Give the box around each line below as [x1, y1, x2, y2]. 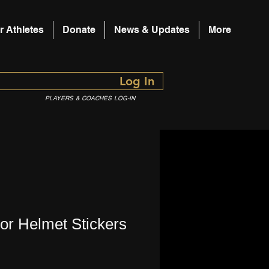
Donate [62, 24, 95, 35]
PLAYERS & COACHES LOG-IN [44, 94, 136, 102]
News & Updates [114, 24, 190, 35]
